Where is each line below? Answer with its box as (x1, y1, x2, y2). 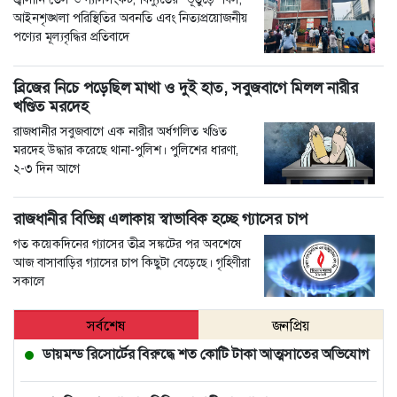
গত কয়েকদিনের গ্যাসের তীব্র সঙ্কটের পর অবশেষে (13, 235, 242, 252)
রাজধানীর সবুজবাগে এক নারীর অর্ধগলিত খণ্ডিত (13, 122, 227, 139)
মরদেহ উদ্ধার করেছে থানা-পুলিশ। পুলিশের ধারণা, (13, 141, 239, 158)
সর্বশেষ (87, 316, 126, 336)
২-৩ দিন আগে (13, 160, 80, 176)
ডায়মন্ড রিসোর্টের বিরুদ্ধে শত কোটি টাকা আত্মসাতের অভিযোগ (43, 345, 369, 364)
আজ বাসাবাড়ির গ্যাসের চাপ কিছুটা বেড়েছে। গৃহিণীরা (13, 253, 250, 270)
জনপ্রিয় (271, 316, 310, 336)
